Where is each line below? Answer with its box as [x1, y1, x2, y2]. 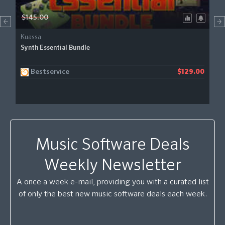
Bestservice [31, 68, 69, 75]
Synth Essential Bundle [21, 45, 90, 51]
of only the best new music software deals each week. [18, 190, 207, 198]
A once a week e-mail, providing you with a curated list [16, 178, 209, 186]
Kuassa [21, 34, 41, 41]
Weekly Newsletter [44, 158, 181, 174]
